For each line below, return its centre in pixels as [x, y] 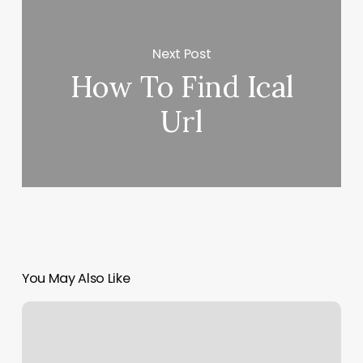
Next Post [182, 53]
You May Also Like [76, 279]
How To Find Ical [181, 87]
